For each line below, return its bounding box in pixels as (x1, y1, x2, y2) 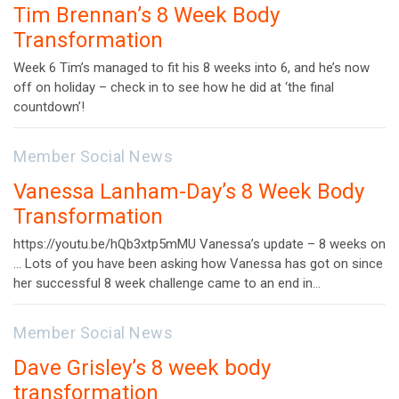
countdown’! (13, 99, 85, 116)
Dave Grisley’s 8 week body (13, 355, 271, 381)
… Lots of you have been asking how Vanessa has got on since (13, 256, 383, 273)
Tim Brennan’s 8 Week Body (13, 3, 280, 28)
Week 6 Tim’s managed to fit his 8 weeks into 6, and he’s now (13, 60, 370, 77)
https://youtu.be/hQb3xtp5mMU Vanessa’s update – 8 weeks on (13, 236, 386, 253)
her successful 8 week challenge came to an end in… (13, 275, 321, 292)
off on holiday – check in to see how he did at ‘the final (13, 79, 334, 96)
